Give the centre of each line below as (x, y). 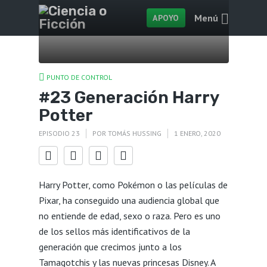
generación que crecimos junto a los (110, 246)
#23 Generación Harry (128, 97)
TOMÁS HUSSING (134, 133)
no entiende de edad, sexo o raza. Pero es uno (129, 215)
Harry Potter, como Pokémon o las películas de (133, 184)
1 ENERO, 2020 (197, 133)
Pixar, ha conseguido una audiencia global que (129, 200)
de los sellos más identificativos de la (114, 231)
